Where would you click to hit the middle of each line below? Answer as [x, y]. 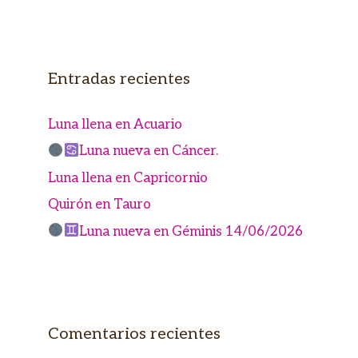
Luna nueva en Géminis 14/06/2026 [191, 231]
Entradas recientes [119, 79]
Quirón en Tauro [99, 205]
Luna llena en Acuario [115, 124]
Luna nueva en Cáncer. [148, 151]
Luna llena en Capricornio [128, 178]
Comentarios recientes [134, 334]
